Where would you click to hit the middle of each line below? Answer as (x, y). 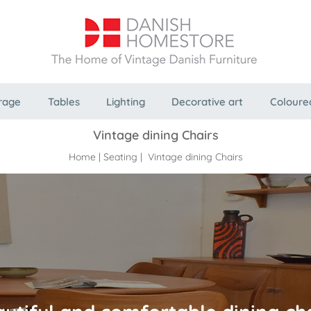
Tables (64, 102)
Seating (120, 157)
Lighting (125, 102)
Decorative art (208, 102)
